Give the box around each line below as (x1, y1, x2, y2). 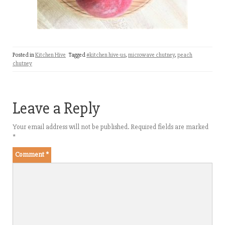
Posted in (13, 51, 35, 59)
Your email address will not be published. (13, 122, 129, 131)
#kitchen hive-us (86, 51, 126, 59)
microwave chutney (128, 51, 175, 59)
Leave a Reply (13, 98, 100, 118)
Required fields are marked (131, 122, 208, 131)
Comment (15, 150, 46, 159)
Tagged (69, 51, 86, 59)
